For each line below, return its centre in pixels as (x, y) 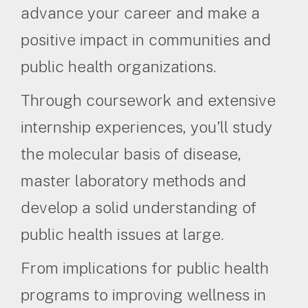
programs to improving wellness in (143, 295)
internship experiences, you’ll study (146, 127)
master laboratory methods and (133, 181)
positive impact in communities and (146, 40)
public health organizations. (123, 67)
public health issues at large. (126, 234)
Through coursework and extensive (148, 100)
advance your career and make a (140, 13)
